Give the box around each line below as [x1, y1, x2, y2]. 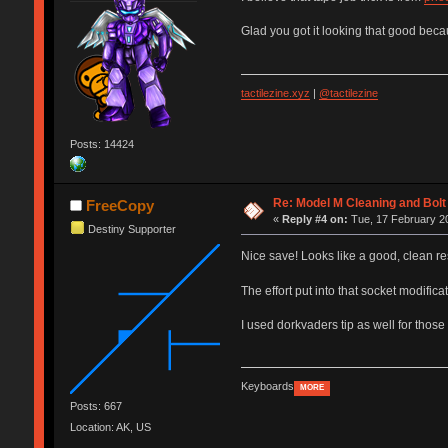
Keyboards [240, 379, 294, 392]
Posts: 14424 [69, 138, 134, 151]
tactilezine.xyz [240, 86, 310, 99]
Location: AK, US [69, 421, 151, 434]
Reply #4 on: [282, 212, 349, 225]
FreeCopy [86, 196, 155, 214]
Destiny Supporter [87, 222, 176, 235]
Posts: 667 [69, 399, 122, 412]
